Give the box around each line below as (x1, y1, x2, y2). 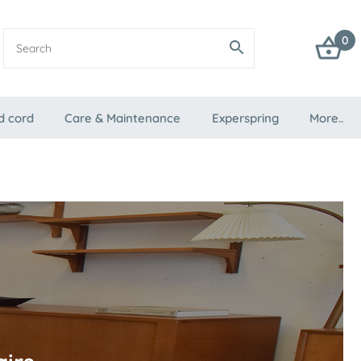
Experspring (211, 110, 279, 126)
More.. (309, 110, 343, 126)
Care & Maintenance (64, 110, 181, 126)
